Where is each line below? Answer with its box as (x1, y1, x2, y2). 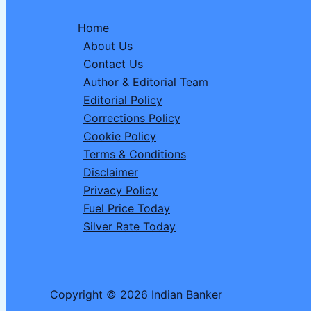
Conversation (22, 114, 92, 128)
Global (22, 96, 56, 110)
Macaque (22, 42, 69, 56)
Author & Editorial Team (83, 75, 208, 89)
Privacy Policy (83, 183, 158, 197)
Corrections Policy (83, 111, 180, 125)
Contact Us (83, 57, 143, 71)
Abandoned (22, 6, 82, 20)
